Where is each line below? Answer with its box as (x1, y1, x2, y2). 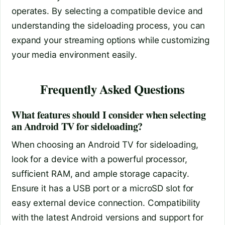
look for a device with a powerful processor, (12, 153, 187, 164)
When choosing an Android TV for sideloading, (12, 139, 198, 150)
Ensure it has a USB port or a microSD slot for (12, 182, 194, 193)
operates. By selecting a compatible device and (12, 5, 203, 16)
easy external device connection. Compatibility (12, 197, 201, 208)
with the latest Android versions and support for (12, 211, 204, 222)
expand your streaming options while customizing (12, 34, 210, 45)
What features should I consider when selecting (12, 107, 206, 122)
